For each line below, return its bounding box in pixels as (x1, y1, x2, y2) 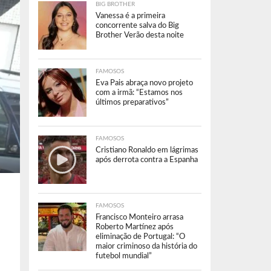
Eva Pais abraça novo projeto (96, 79, 193, 87)
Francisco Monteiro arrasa (96, 214, 183, 221)
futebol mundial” (96, 252, 152, 260)
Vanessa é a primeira (96, 12, 165, 19)
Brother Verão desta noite (96, 31, 184, 39)
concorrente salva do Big (96, 22, 179, 29)
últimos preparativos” (96, 99, 169, 106)
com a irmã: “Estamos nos (96, 89, 183, 96)
